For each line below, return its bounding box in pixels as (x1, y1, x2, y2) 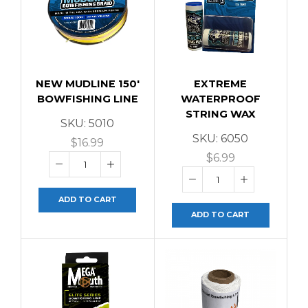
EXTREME (194, 77, 247, 90)
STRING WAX (185, 107, 256, 120)
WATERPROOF (180, 92, 261, 105)
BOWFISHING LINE (36, 92, 138, 105)
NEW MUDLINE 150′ (35, 77, 140, 90)
